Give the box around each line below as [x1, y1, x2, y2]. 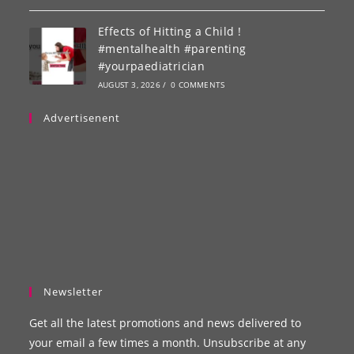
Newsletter [43, 284, 104, 299]
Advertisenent [43, 110, 121, 125]
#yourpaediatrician [97, 58, 205, 73]
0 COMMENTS [171, 78, 225, 90]
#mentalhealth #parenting [97, 40, 247, 56]
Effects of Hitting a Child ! [97, 23, 242, 39]
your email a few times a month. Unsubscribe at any [29, 334, 307, 350]
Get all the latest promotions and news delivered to [29, 314, 302, 330]
